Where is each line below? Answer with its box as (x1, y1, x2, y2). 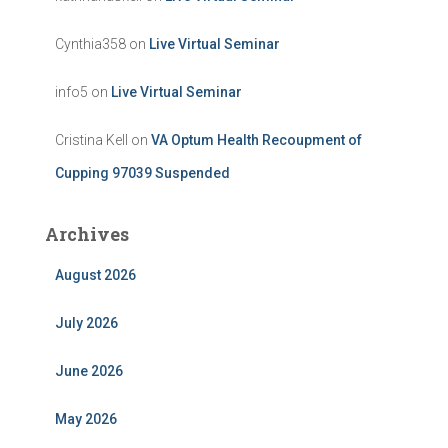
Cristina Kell (55, 132, 128, 148)
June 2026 (55, 363, 123, 379)
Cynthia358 (55, 36, 126, 52)
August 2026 (55, 267, 136, 283)
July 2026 (55, 315, 118, 331)
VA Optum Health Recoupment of (151, 132, 362, 148)
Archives (45, 222, 129, 246)
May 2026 (55, 411, 117, 427)
